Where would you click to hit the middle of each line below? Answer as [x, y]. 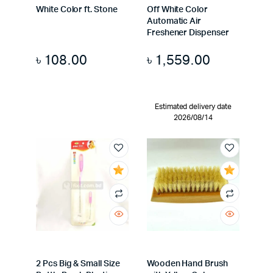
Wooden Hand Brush [187, 264]
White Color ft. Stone [77, 9]
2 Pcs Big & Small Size [78, 264]
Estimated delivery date [193, 106]
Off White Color [177, 9]
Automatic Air [174, 21]
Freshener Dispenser [188, 33]
